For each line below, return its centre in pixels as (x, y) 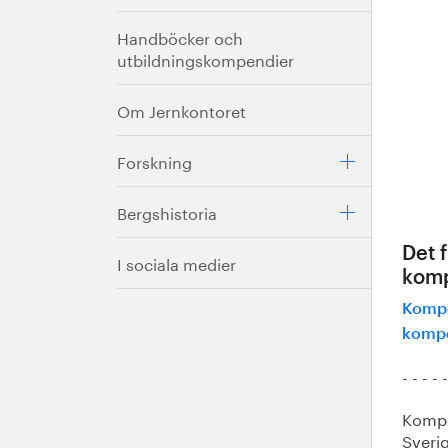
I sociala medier (176, 262)
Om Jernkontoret (181, 109)
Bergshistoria (167, 211)
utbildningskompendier (205, 58)
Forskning (154, 160)
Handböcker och (180, 36)
